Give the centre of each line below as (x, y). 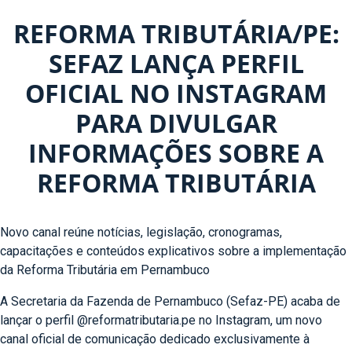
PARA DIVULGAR (176, 123)
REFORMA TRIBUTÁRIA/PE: (176, 33)
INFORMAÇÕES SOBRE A (176, 153)
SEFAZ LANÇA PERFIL (176, 63)
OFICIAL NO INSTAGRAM (176, 93)
